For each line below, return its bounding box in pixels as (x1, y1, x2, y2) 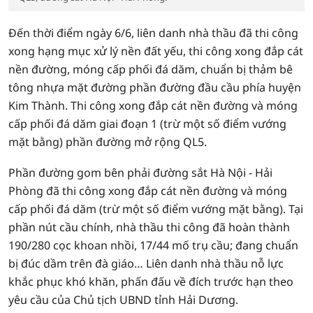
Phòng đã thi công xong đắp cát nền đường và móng (8, 183, 287, 198)
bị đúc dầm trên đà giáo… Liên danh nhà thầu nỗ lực (8, 256, 284, 271)
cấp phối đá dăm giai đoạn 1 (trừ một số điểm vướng (8, 116, 286, 131)
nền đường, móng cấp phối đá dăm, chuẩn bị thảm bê (8, 61, 293, 77)
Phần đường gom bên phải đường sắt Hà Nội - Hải (8, 165, 272, 180)
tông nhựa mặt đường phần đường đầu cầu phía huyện (8, 80, 301, 95)
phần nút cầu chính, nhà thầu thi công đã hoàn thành (8, 219, 290, 235)
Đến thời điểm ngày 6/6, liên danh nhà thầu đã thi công (8, 25, 298, 41)
